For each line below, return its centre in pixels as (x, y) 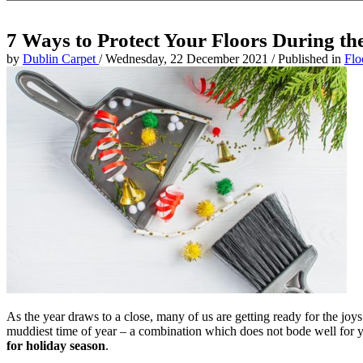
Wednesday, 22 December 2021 (188, 59)
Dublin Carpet (61, 59)
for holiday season (56, 346)
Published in (311, 59)
